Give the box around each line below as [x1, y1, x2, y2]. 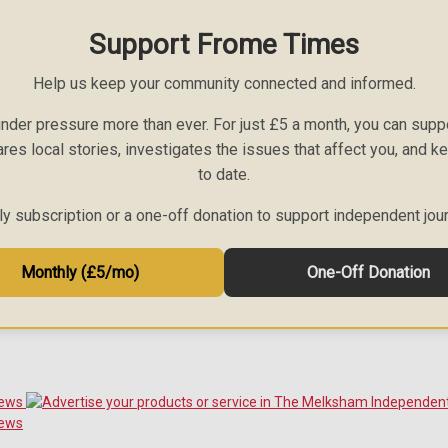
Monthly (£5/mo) [21, 263, 139, 283]
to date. [198, 165, 250, 185]
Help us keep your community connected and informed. [32, 74, 416, 94]
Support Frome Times [89, 28, 359, 62]
